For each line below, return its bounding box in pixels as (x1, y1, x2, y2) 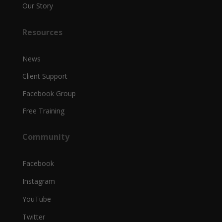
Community (22, 131, 69, 142)
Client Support (22, 71, 67, 81)
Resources (22, 26, 62, 38)
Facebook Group (22, 88, 76, 98)
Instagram (22, 176, 55, 186)
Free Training (22, 106, 64, 115)
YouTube (22, 194, 51, 204)
